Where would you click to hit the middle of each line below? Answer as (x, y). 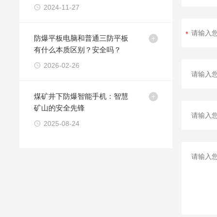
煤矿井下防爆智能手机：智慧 (81, 96)
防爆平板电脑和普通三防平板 (81, 38)
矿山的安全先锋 (60, 108)
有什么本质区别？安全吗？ (78, 50)
